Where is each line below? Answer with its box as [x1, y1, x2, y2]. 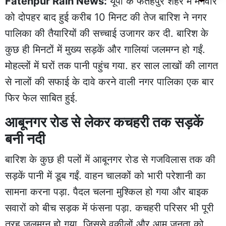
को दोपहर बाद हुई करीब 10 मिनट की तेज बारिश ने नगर [5, 11, 207, 23]
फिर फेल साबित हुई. [5, 91, 78, 104]
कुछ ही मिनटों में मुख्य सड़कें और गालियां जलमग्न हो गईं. [5, 43, 205, 55]
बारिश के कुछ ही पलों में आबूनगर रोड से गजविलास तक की [5, 153, 215, 165]
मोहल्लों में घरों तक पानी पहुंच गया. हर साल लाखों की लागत [5, 59, 218, 72]
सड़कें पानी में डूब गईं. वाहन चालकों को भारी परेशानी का [5, 169, 206, 182]
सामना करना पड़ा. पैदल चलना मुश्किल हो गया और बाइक [5, 185, 208, 198]
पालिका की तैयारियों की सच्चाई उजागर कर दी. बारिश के [5, 27, 208, 39]
